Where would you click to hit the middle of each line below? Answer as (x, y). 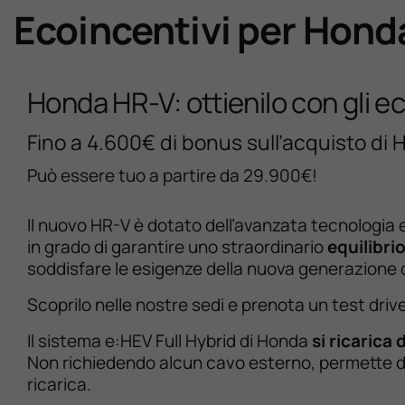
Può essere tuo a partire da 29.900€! (172, 176)
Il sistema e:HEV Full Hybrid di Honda (168, 341)
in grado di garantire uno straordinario (175, 247)
